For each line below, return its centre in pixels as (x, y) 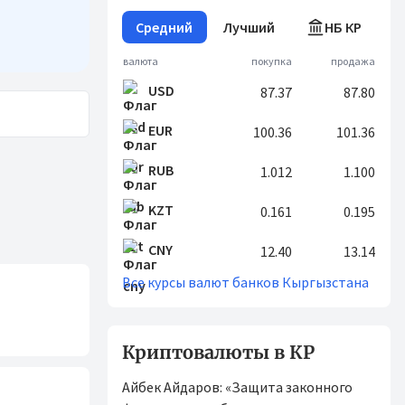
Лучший (249, 27)
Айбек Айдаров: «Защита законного (237, 387)
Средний (165, 27)
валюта (141, 61)
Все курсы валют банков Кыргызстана (245, 282)
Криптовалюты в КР (218, 352)
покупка (272, 61)
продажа (353, 61)
